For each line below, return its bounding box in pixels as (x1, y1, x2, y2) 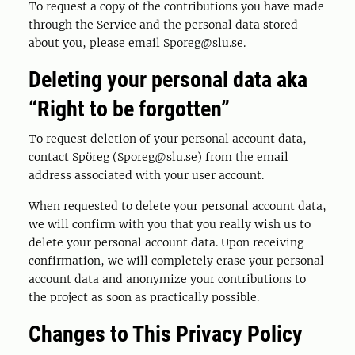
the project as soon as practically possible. (29, 290, 259, 304)
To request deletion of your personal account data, (29, 132, 307, 146)
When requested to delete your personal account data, (29, 199, 326, 213)
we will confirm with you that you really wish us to (29, 217, 311, 231)
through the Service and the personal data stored (29, 17, 298, 32)
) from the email (197, 150, 288, 164)
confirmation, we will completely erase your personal (29, 254, 324, 268)
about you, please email (29, 36, 163, 50)
